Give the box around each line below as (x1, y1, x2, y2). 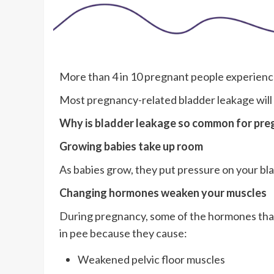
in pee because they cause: (59, 226, 187, 240)
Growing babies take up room (59, 139, 203, 153)
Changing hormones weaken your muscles (59, 185, 267, 199)
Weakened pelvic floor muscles (78, 252, 225, 266)
